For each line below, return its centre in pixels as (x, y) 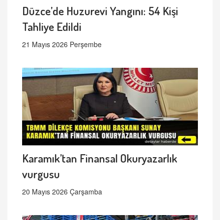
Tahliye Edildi (52, 27)
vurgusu (41, 174)
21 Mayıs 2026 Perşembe (62, 44)
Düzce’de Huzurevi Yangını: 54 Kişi (100, 11)
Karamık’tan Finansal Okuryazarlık (100, 158)
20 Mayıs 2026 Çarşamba (62, 192)
